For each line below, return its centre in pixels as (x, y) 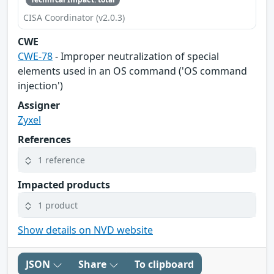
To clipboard (164, 265)
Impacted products (64, 185)
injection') (40, 86)
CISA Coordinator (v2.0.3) (74, 18)
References (44, 140)
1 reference (61, 160)
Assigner (39, 106)
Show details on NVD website (85, 230)
